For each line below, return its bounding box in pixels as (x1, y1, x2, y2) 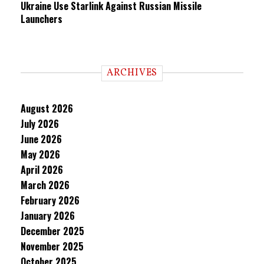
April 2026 (21, 163, 63, 177)
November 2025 (21, 239, 84, 253)
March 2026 (21, 178, 70, 192)
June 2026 (21, 132, 62, 146)
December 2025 (21, 224, 84, 238)
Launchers (21, 12, 62, 26)
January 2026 (21, 209, 75, 223)
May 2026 (21, 147, 60, 161)
